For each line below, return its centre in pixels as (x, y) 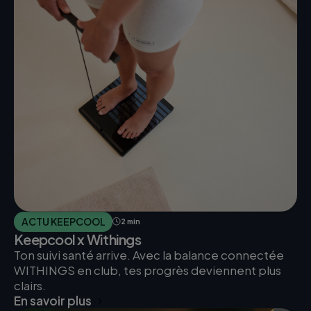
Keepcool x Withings (77, 239)
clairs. (30, 286)
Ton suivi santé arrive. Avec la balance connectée (149, 255)
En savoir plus (53, 301)
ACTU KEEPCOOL (63, 221)
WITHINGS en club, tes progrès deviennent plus (148, 270)
